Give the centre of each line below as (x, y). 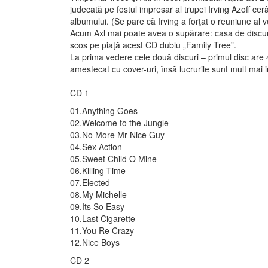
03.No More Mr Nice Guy (117, 135)
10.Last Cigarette (103, 219)
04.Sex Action (96, 147)
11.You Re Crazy (102, 231)
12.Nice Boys (95, 243)
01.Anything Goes (104, 111)
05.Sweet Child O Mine (113, 159)
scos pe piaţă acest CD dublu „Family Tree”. (153, 45)
